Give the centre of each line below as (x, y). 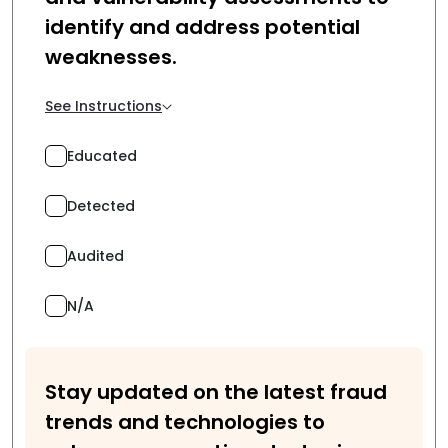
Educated (102, 155)
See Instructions (103, 106)
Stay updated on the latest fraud (216, 392)
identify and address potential (202, 27)
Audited (95, 255)
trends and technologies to (185, 422)
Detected (101, 205)
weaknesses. (111, 57)
